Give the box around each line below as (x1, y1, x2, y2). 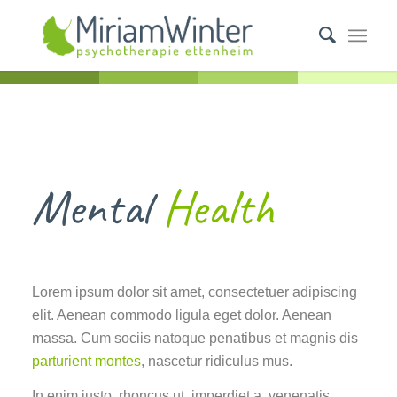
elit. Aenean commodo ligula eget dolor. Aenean (31, 307, 331, 323)
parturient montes (31, 353, 141, 369)
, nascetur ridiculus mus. (140, 353, 292, 369)
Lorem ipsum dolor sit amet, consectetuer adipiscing (31, 284, 357, 300)
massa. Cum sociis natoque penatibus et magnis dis (31, 330, 358, 346)
